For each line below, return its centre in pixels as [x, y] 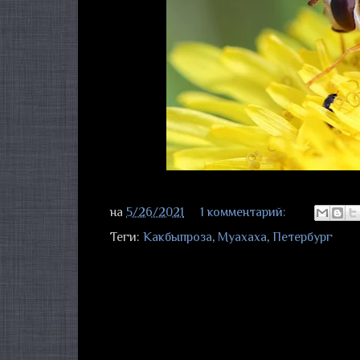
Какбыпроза [178, 237]
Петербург [303, 237]
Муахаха [242, 237]
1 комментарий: [245, 212]
